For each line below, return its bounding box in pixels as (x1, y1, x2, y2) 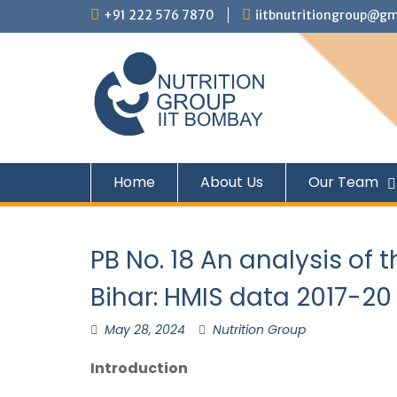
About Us (200, 172, 263, 192)
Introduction (90, 358, 188, 378)
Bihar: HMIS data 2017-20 (90, 280, 392, 315)
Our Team (308, 172, 378, 192)
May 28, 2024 (105, 321, 185, 339)
